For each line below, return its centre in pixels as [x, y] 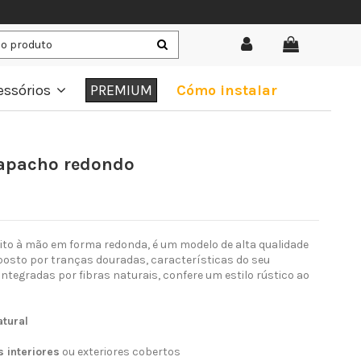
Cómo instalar [227, 90]
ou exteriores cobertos [120, 352]
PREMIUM [121, 90]
